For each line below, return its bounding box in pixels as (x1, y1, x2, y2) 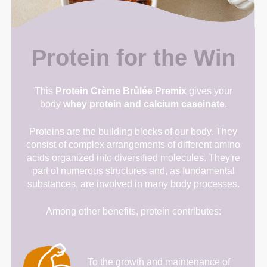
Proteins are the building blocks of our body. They (29, 126, 238, 136)
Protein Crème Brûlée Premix (55, 85, 187, 96)
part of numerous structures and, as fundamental (32, 165, 235, 176)
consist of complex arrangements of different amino (26, 139, 241, 150)
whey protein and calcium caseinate (63, 98, 225, 109)
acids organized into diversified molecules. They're (26, 152, 240, 163)
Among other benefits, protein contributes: (45, 206, 221, 216)
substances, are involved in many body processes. (27, 178, 240, 189)
